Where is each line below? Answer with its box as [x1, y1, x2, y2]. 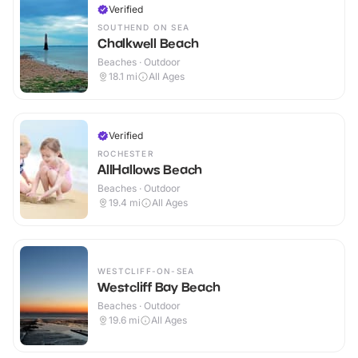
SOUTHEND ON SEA [97, 22, 189, 33]
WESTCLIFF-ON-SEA [97, 266, 195, 276]
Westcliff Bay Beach [97, 279, 221, 296]
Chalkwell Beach [97, 35, 199, 52]
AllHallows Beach [97, 161, 202, 178]
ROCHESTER [97, 149, 153, 159]
